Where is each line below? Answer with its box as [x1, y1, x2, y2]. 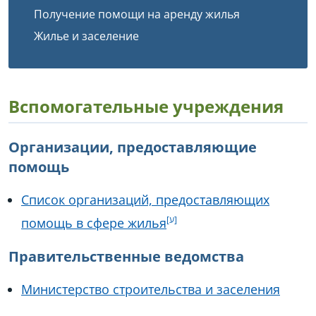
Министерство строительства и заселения [21, 281, 280, 298]
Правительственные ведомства [8, 247, 244, 266]
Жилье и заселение [34, 28, 139, 44]
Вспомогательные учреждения [8, 95, 284, 118]
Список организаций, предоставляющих [21, 191, 269, 208]
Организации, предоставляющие [8, 138, 257, 157]
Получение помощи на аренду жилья [34, 6, 240, 22]
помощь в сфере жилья [21, 214, 166, 231]
